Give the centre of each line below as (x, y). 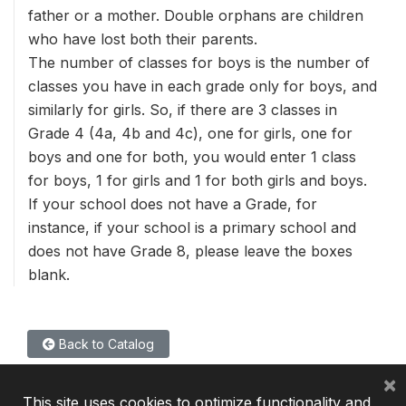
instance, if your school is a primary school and (192, 227)
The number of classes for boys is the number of (199, 63)
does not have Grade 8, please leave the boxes (190, 251)
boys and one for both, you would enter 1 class (192, 157)
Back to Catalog (105, 344)
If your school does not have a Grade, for (173, 204)
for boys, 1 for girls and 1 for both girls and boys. (198, 180)
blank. (49, 275)
